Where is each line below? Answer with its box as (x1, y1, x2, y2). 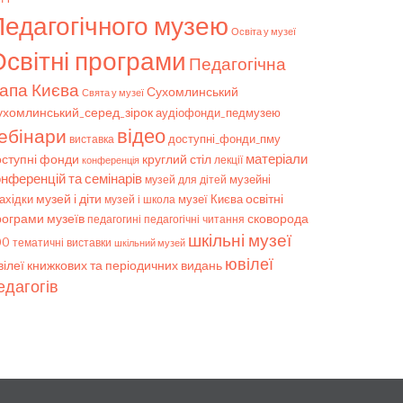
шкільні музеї (188, 229, 291, 252)
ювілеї (225, 254, 273, 274)
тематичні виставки (13, 236, 112, 250)
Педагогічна (189, 54, 286, 75)
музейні (229, 172, 271, 187)
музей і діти (36, 191, 102, 207)
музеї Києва (178, 192, 243, 207)
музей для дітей (145, 174, 227, 186)
